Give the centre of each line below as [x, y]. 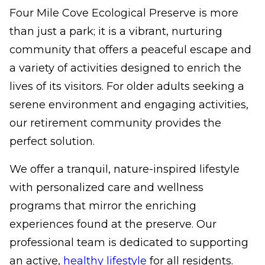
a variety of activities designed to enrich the [125, 68]
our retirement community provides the [115, 123]
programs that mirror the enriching [103, 206]
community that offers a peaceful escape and [130, 50]
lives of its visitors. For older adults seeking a [127, 86]
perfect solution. [52, 141]
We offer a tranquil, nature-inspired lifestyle [125, 169]
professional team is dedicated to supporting [129, 243]
